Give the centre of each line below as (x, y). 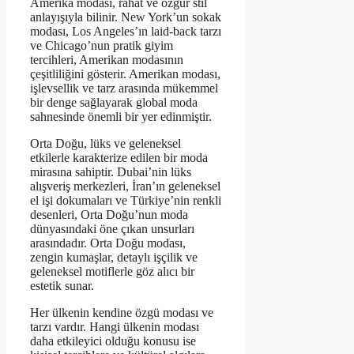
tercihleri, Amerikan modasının (107, 60)
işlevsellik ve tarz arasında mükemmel (124, 88)
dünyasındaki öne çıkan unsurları (112, 229)
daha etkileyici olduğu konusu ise (113, 341)
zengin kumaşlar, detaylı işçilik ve (114, 258)
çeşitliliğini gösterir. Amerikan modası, (125, 74)
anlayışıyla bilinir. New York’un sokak (126, 17)
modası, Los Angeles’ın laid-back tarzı (126, 32)
